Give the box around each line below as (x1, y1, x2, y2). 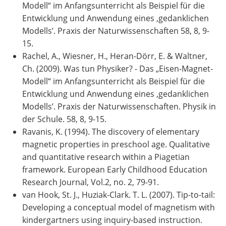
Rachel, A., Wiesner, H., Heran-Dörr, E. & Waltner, (22, 50, 207, 62)
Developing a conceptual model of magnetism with (22, 201, 215, 213)
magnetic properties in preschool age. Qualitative (22, 138, 210, 150)
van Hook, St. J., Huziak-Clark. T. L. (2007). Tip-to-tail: (22, 189, 215, 200)
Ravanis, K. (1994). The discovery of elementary (22, 126, 199, 137)
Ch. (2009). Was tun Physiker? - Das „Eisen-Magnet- (22, 63, 213, 74)
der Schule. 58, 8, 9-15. (22, 113, 106, 125)
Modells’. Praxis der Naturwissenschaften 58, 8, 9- (22, 25, 209, 36)
